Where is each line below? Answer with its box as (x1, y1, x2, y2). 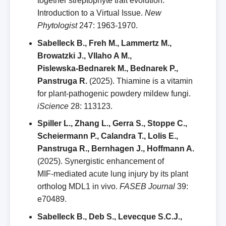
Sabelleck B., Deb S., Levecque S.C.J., (37, 212, 182, 221)
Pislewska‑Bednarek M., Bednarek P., (37, 64, 178, 73)
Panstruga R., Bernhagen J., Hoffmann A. (37, 144, 194, 153)
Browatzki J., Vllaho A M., (37, 51, 132, 60)
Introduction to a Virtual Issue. (37, 9, 145, 18)
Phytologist (37, 21, 77, 30)
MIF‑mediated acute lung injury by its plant (37, 169, 188, 179)
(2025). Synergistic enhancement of (37, 157, 164, 166)
